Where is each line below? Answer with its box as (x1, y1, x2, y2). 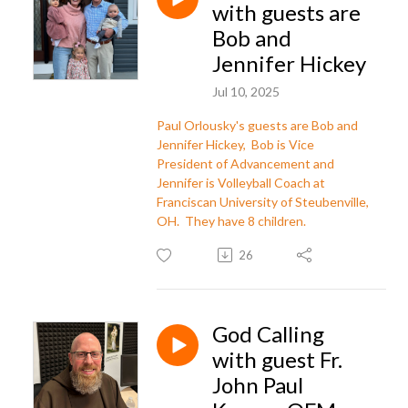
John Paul (212, 371, 303, 398)
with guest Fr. (212, 345, 342, 372)
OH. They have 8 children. (157, 212, 306, 229)
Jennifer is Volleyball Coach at (157, 174, 325, 190)
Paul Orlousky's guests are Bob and (157, 117, 358, 133)
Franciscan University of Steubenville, (157, 193, 369, 209)
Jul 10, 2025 (212, 83, 280, 99)
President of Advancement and (157, 155, 334, 171)
